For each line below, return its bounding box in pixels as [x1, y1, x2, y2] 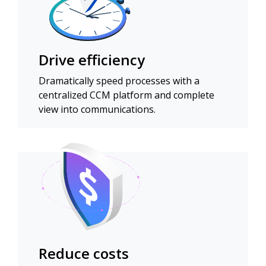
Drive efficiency [39, 50, 145, 70]
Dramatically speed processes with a [39, 74, 199, 88]
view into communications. [39, 103, 156, 116]
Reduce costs [39, 243, 129, 264]
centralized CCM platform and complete [39, 88, 214, 102]
